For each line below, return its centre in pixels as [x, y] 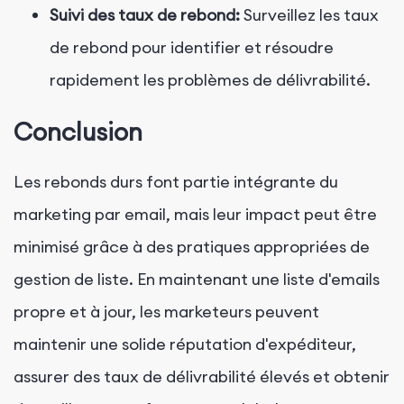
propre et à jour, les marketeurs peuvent [166, 312]
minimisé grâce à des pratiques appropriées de [192, 247]
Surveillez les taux [309, 15]
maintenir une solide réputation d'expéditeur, [185, 344]
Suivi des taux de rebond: [145, 15]
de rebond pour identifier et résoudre [192, 48]
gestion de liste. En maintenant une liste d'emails [197, 280]
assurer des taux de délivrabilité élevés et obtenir [202, 377]
